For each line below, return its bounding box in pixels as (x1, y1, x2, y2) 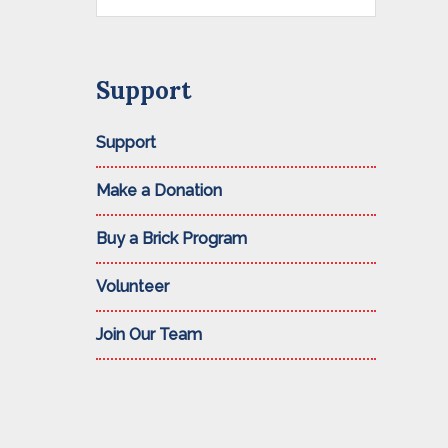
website (95, 23, 155, 42)
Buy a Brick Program (96, 229, 247, 248)
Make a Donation (96, 181, 222, 200)
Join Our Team (96, 325, 202, 344)
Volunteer (96, 277, 169, 296)
